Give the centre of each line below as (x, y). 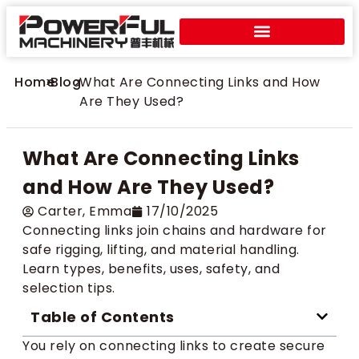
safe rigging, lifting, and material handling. (161, 249)
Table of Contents (103, 317)
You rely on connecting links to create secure (174, 345)
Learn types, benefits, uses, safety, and (151, 268)
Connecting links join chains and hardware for (175, 230)
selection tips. (69, 288)
